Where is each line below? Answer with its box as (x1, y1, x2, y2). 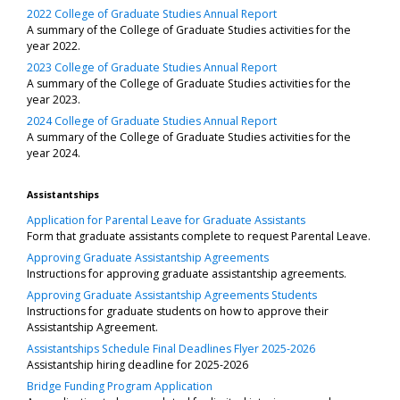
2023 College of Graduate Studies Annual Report (27, 59, 277, 75)
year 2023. (27, 91, 80, 107)
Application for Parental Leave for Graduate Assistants (27, 212, 305, 228)
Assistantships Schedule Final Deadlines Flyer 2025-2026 (27, 340, 315, 356)
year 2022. (27, 37, 80, 54)
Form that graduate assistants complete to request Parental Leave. (27, 228, 371, 244)
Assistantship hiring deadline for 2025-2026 (27, 356, 248, 372)
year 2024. (27, 145, 80, 161)
